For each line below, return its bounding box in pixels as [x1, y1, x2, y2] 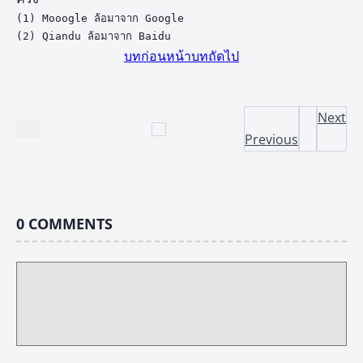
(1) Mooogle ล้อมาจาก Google [16, 12, 184, 25]
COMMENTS [28, 214, 113, 234]
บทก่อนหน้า [124, 47, 191, 66]
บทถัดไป [191, 47, 239, 66]
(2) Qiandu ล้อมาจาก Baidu [16, 30, 171, 43]
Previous [245, 130, 298, 149]
